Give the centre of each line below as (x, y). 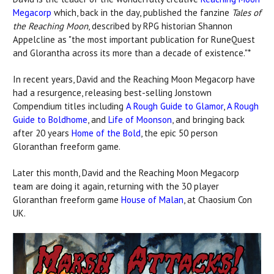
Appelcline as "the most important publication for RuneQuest (134, 39)
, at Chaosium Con (218, 199)
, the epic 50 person (179, 133)
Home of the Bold (106, 133)
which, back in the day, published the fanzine (142, 12)
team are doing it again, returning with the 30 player (116, 186)
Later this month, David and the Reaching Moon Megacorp (126, 172)
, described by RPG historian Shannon (160, 26)
